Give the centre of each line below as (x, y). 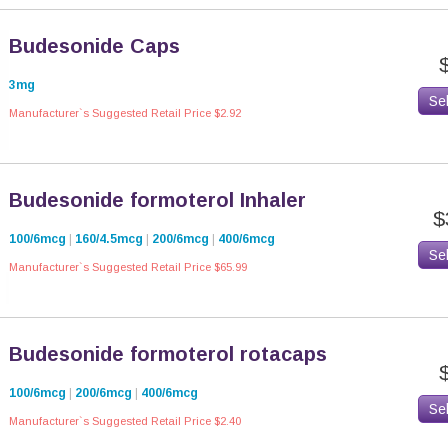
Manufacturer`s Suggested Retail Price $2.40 (125, 421)
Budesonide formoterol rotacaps (168, 354)
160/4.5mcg (109, 239)
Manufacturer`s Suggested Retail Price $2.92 (125, 113)
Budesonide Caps (94, 46)
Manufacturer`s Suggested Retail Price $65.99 (128, 267)
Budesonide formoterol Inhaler (157, 200)
